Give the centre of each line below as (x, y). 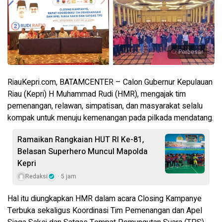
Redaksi (36, 176)
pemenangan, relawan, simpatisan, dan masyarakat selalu (105, 106)
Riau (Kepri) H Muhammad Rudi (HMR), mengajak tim (97, 94)
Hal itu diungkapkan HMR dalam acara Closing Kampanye (105, 198)
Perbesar (191, 52)
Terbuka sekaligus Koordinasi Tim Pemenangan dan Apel (105, 210)
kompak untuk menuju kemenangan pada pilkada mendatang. (111, 118)
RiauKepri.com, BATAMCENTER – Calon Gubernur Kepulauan (110, 82)
